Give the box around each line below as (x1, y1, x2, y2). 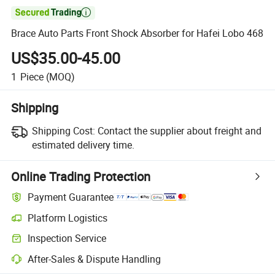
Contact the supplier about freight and (97, 123, 261, 137)
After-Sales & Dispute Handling (28, 252, 161, 266)
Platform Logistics (28, 211, 108, 225)
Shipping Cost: (31, 123, 95, 137)
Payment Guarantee (28, 190, 114, 204)
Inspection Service (28, 231, 107, 246)
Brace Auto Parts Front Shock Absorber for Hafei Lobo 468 (11, 26, 264, 41)
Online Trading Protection (11, 168, 151, 185)
